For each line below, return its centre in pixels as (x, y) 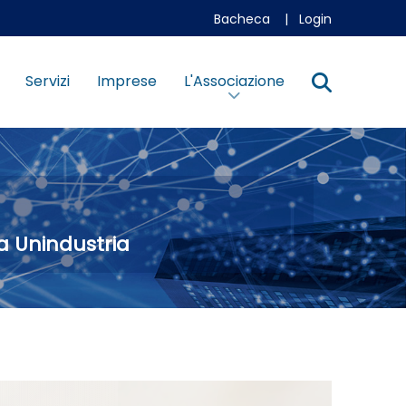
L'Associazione (234, 81)
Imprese (126, 81)
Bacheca (242, 19)
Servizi (47, 81)
